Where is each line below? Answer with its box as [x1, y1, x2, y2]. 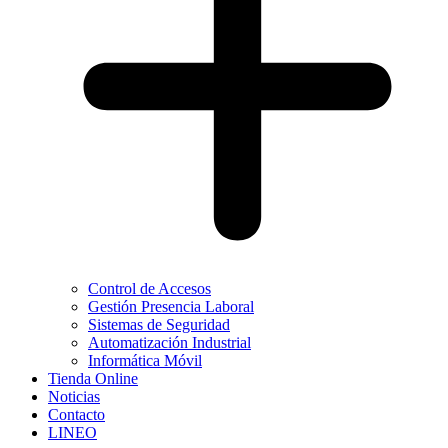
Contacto [48, 406, 105, 424]
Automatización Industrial [88, 334, 251, 352]
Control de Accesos [88, 280, 211, 298]
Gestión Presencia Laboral [88, 298, 254, 316]
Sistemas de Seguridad [88, 316, 230, 334]
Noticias [48, 388, 100, 406]
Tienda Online [48, 370, 138, 388]
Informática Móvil [88, 352, 202, 370]
